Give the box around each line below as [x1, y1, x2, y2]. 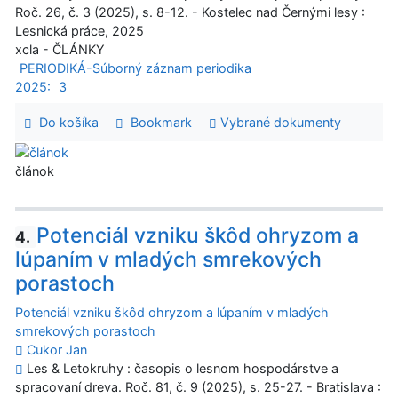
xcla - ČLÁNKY [15, 42, 105, 58]
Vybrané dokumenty [216, 115, 341, 131]
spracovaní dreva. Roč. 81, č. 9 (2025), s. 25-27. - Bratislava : [15, 379, 381, 395]
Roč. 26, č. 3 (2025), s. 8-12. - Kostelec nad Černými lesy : [15, 4, 365, 20]
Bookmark [123, 115, 192, 131]
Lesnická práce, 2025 [15, 23, 144, 39]
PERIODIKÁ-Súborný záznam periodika [19, 60, 251, 76]
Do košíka [31, 115, 99, 131]
